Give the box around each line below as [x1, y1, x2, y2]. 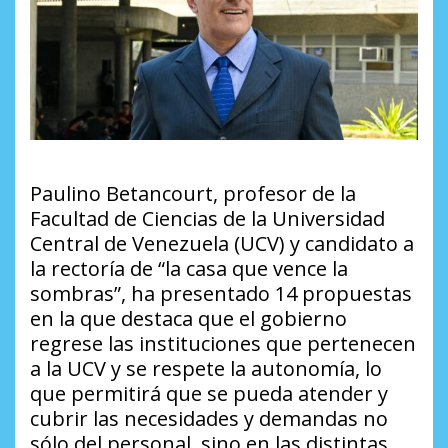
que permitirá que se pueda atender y [30, 380, 388, 408]
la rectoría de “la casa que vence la [30, 255, 348, 283]
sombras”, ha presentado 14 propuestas [30, 280, 412, 308]
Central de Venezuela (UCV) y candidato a [30, 230, 414, 258]
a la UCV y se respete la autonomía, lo [30, 355, 382, 383]
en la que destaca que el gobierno [30, 305, 347, 333]
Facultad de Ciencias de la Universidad [30, 205, 385, 233]
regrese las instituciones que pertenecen [30, 330, 416, 358]
